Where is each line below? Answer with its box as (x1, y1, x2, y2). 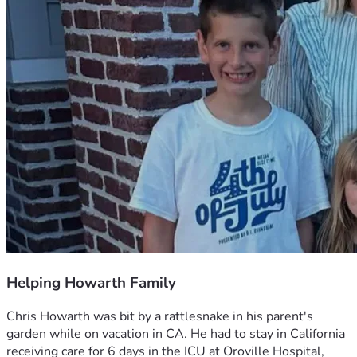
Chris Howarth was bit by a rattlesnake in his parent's (6, 308, 313, 326)
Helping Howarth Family (6, 272, 176, 293)
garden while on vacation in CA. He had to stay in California (6, 325, 345, 343)
